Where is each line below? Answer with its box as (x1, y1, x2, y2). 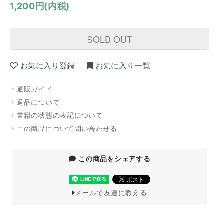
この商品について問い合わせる (17, 124, 117, 133)
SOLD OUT (87, 32, 132, 45)
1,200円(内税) (10, 1, 70, 11)
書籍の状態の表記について (17, 111, 103, 120)
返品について (17, 98, 60, 107)
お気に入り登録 (20, 61, 75, 71)
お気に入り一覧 (95, 61, 150, 71)
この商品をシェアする (78, 154, 151, 163)
